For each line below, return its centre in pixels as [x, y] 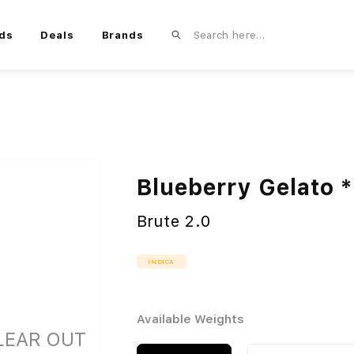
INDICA [161, 262]
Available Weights [190, 320]
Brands [123, 35]
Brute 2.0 [173, 222]
